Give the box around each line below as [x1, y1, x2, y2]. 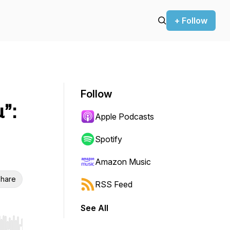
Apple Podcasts [95, 111, 154, 122]
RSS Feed [95, 179, 132, 189]
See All [81, 203, 108, 213]
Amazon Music [95, 157, 151, 167]
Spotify [95, 134, 122, 144]
